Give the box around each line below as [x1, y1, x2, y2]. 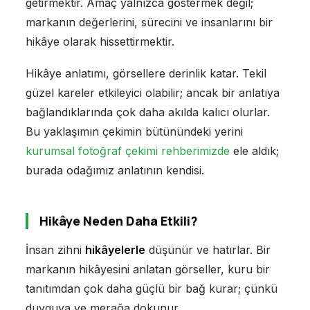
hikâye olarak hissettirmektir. [25, 35, 174, 49]
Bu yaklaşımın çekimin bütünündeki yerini [25, 125, 243, 139]
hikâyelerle [84, 243, 145, 257]
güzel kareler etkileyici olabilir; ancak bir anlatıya [25, 86, 280, 100]
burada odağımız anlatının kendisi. [25, 163, 204, 178]
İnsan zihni [25, 243, 85, 257]
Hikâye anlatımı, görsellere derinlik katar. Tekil [25, 66, 266, 81]
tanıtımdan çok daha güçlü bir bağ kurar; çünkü [25, 282, 277, 296]
